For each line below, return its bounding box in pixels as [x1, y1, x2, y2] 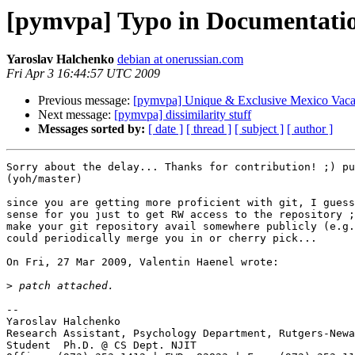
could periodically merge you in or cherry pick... [6, 232, 330, 245]
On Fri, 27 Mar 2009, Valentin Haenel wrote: [6, 256, 279, 269]
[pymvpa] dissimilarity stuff [114, 108, 251, 122]
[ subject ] [235, 122, 284, 136]
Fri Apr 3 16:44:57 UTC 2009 [6, 67, 160, 81]
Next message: [38, 108, 114, 122]
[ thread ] [186, 122, 231, 136]
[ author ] [287, 122, 333, 136]
